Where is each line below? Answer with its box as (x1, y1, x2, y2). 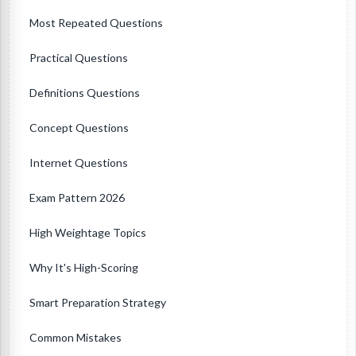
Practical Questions (29, 51, 128, 65)
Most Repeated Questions (29, 16, 163, 30)
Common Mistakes (29, 331, 122, 345)
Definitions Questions (29, 86, 140, 100)
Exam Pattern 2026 (29, 191, 125, 205)
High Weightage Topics (29, 226, 146, 240)
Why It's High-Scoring (29, 261, 138, 275)
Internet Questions (29, 156, 128, 170)
